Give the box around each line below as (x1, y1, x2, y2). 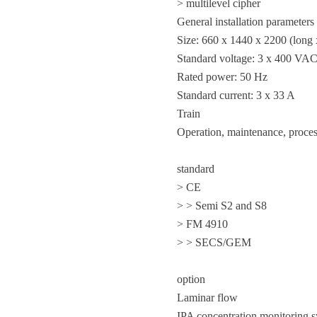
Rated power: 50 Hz (177, 71, 267, 83)
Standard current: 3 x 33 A (177, 89, 295, 101)
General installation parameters (177, 16, 314, 28)
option (177, 273, 205, 285)
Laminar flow (177, 292, 238, 304)
